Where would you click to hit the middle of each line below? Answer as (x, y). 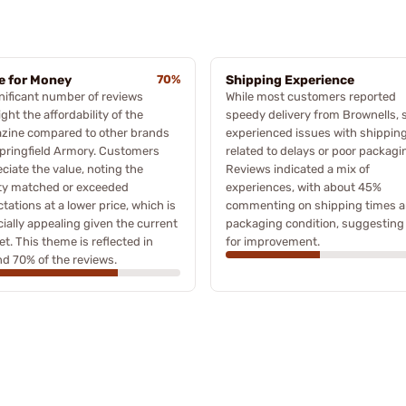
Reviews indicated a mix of (298, 169)
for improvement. (273, 241)
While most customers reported (311, 96)
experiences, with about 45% (304, 187)
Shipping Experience (290, 80)
